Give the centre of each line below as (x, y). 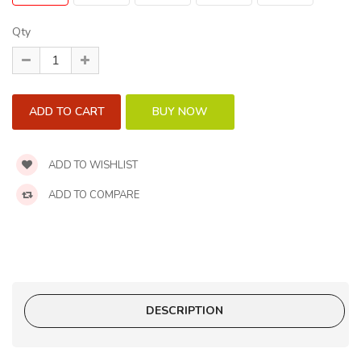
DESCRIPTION (185, 311)
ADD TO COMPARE (93, 195)
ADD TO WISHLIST (92, 166)
